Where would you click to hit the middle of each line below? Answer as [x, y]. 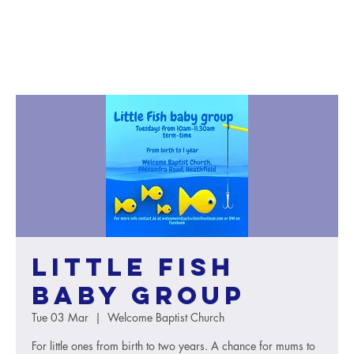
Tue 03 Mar [60, 317]
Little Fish [133, 267]
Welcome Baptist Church [166, 317]
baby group [139, 296]
